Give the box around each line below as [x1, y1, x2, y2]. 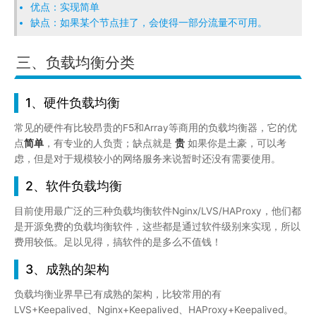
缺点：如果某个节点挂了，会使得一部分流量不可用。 [30, 17, 268, 29]
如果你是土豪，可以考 [185, 137, 286, 149]
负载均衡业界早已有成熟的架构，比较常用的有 [14, 288, 221, 300]
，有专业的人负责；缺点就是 [44, 137, 175, 149]
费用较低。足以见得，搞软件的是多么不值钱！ [14, 236, 221, 248]
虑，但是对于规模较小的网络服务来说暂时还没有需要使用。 [14, 152, 281, 164]
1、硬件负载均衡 [25, 95, 120, 110]
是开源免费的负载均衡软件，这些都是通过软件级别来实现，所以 [14, 220, 300, 232]
